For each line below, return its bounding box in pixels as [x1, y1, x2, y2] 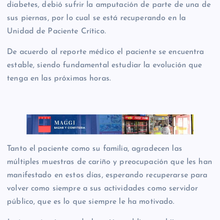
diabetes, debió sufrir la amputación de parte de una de [7, 1, 211, 9]
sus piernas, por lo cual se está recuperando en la [7, 14, 186, 23]
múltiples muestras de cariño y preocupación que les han [7, 158, 212, 166]
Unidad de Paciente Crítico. [7, 27, 106, 36]
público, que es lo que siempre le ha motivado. [7, 198, 175, 206]
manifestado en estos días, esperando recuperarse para [7, 171, 208, 180]
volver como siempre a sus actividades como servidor [7, 185, 198, 193]
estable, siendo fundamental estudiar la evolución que [7, 61, 202, 69]
